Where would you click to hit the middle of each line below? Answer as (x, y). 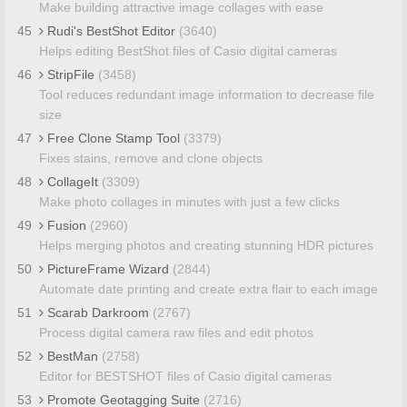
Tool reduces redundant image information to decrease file (206, 94)
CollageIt (72, 181)
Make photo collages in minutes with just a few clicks (189, 201)
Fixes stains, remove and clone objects (150, 158)
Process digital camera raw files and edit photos (176, 332)
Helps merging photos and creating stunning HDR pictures (206, 245)
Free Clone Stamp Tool (113, 138)
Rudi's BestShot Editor (111, 30)
